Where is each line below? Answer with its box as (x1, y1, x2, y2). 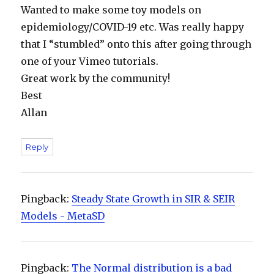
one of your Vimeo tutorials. (21, 55, 159, 68)
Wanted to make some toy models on (21, 4, 202, 17)
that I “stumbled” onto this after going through (21, 38, 252, 51)
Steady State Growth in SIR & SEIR (72, 193, 235, 206)
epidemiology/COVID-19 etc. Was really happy (21, 21, 245, 34)
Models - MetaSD (21, 210, 105, 223)
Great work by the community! (21, 72, 171, 85)
